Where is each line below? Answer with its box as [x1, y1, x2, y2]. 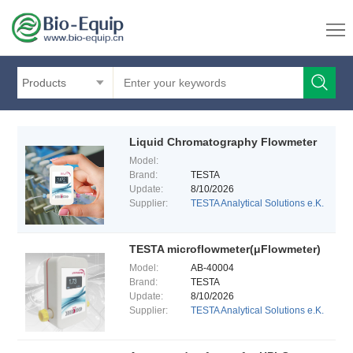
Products [22, 76, 67, 89]
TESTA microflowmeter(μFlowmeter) [128, 243, 321, 255]
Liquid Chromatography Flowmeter [128, 136, 317, 148]
